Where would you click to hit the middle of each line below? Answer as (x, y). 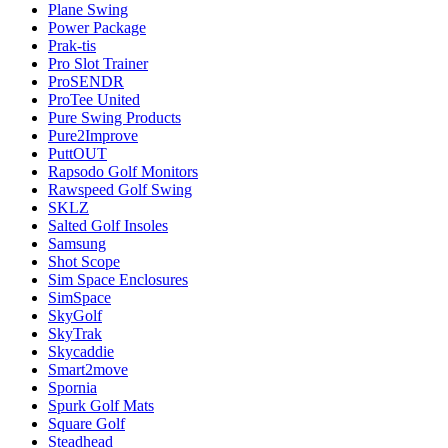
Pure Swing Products (114, 117)
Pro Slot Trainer (98, 63)
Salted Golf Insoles (108, 225)
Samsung (77, 243)
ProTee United (94, 99)
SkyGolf (75, 315)
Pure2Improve (93, 135)
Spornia (72, 387)
